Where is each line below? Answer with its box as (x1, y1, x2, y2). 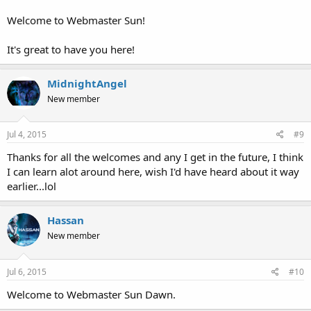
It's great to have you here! (7, 42, 135, 56)
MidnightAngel (47, 76, 127, 90)
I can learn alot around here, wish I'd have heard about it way (7, 165, 299, 179)
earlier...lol (7, 179, 56, 194)
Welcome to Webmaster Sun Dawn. (7, 287, 176, 301)
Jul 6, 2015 (7, 265, 47, 278)
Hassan (47, 213, 84, 228)
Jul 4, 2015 (7, 128, 47, 141)
